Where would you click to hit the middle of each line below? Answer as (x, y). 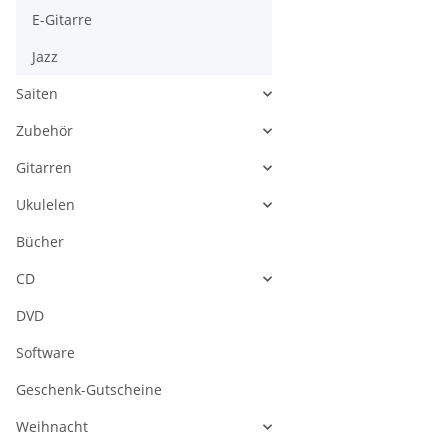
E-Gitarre (62, 20)
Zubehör (44, 131)
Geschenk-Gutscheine (89, 390)
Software (45, 353)
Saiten (37, 94)
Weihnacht (52, 427)
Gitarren (44, 168)
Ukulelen (45, 205)
